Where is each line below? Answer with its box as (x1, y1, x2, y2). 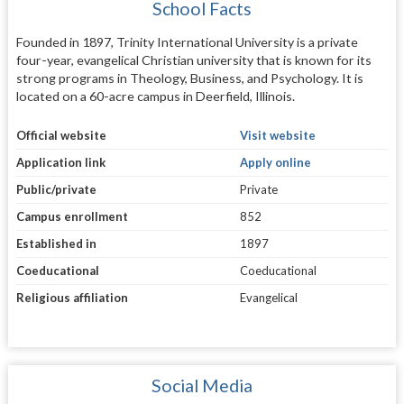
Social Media (151, 374, 252, 396)
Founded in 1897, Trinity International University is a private (15, 34, 358, 50)
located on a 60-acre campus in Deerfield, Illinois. (15, 88, 295, 105)
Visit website (239, 127, 316, 142)
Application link (15, 154, 106, 170)
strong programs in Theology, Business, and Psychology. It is (15, 70, 363, 87)
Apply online (239, 154, 311, 170)
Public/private (15, 181, 96, 197)
